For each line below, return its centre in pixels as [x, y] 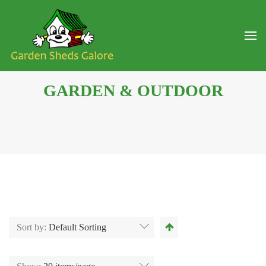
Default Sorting [77, 227]
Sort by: [33, 227]
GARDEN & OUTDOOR [133, 90]
